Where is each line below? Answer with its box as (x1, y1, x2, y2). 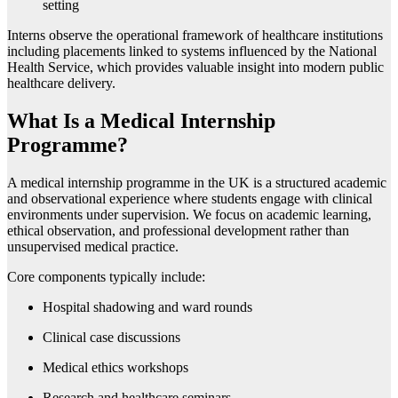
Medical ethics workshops (43, 359, 188, 375)
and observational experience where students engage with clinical (7, 190, 372, 206)
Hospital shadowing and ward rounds (43, 298, 252, 314)
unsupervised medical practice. (7, 238, 179, 254)
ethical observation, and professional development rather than (7, 222, 349, 238)
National (329, 43, 377, 59)
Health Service (7, 59, 90, 75)
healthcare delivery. (7, 75, 115, 91)
